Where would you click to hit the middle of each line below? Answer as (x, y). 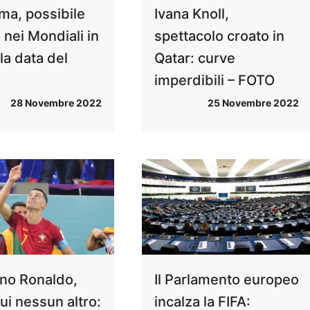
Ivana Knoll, (191, 14)
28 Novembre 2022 (56, 103)
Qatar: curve (194, 58)
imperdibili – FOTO (214, 81)
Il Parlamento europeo (226, 280)
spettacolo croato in (219, 36)
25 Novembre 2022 (253, 103)
